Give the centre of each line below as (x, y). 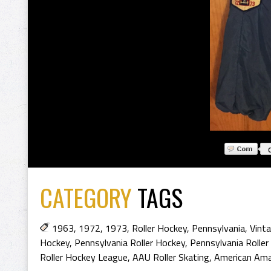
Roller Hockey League (84, 257)
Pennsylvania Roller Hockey (130, 243)
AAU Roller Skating (171, 257)
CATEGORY (86, 197)
